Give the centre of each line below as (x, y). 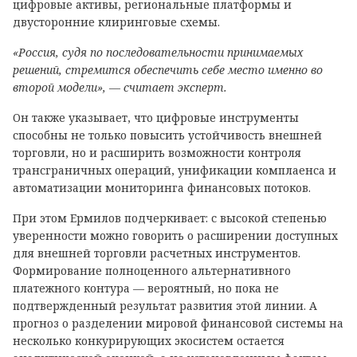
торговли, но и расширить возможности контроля (157, 153)
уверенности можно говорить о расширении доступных (175, 235)
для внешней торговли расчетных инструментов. (157, 253)
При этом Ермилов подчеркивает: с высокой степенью (170, 218)
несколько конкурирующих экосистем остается (149, 341)
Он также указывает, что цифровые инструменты (156, 118)
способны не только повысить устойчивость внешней (167, 135)
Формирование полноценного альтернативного (152, 271)
